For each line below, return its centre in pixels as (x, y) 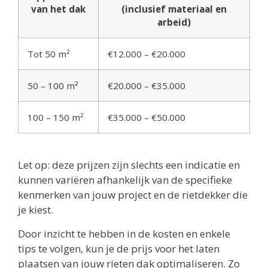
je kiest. (36, 210)
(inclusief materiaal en (174, 9)
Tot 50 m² (49, 54)
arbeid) (174, 22)
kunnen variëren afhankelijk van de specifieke (125, 180)
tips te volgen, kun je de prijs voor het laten (119, 248)
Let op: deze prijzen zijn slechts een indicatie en (129, 165)
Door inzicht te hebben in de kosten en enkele (124, 233)
